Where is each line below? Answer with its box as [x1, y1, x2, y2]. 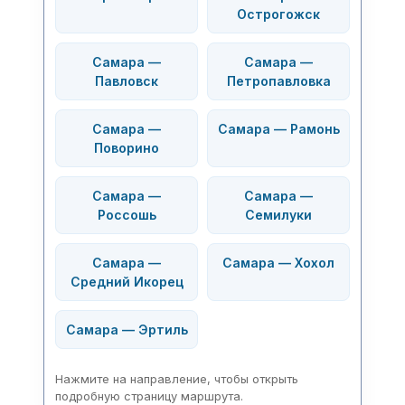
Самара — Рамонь [217, 121, 340, 137]
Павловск [95, 73, 158, 89]
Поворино [94, 140, 159, 155]
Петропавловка [226, 73, 331, 89]
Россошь [97, 207, 156, 222]
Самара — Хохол [222, 255, 334, 270]
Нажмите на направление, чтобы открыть [55, 372, 298, 386]
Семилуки [245, 207, 312, 222]
